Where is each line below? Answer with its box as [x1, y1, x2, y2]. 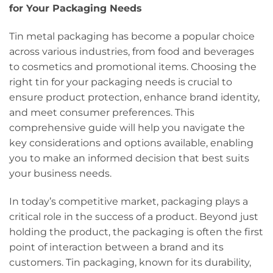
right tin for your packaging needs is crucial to [9, 76, 232, 88]
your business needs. [9, 167, 112, 179]
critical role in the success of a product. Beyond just [9, 210, 258, 222]
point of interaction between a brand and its [9, 241, 224, 253]
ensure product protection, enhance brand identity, [9, 91, 260, 103]
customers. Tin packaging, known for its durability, [9, 256, 251, 268]
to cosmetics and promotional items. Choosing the [9, 60, 257, 73]
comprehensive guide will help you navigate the [9, 121, 245, 133]
